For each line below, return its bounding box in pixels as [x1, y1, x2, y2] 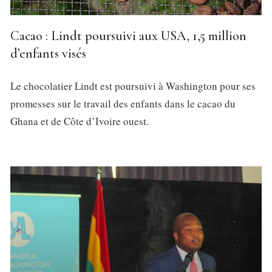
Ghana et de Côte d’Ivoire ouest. [10, 114, 149, 128]
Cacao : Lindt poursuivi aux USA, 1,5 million [10, 27, 246, 44]
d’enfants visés [10, 45, 86, 61]
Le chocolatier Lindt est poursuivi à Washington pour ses [10, 78, 256, 93]
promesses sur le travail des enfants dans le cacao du [10, 96, 236, 110]
